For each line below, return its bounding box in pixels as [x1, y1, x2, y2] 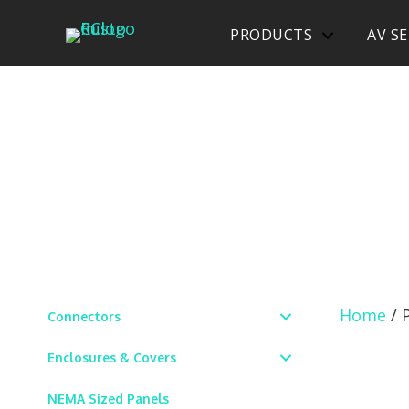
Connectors [47, 309, 121, 324]
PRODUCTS [230, 25, 312, 45]
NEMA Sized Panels [47, 391, 169, 406]
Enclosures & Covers [47, 350, 176, 365]
